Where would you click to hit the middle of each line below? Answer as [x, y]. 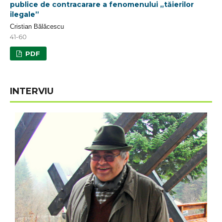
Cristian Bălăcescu [37, 27]
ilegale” [25, 14]
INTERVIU [32, 91]
